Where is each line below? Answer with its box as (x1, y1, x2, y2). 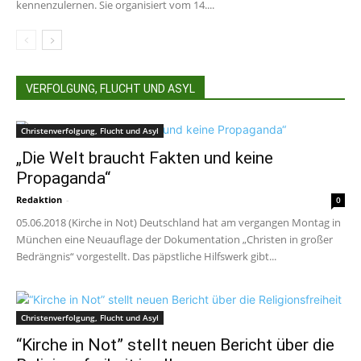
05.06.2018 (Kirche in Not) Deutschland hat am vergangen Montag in (16, 215, 341, 230)
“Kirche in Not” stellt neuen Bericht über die (16, 335, 334, 355)
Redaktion (16, 193, 62, 206)
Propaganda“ (16, 168, 110, 189)
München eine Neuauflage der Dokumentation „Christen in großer (16, 232, 333, 247)
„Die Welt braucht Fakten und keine (16, 148, 273, 168)
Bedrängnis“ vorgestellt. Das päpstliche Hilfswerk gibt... (16, 249, 276, 264)
